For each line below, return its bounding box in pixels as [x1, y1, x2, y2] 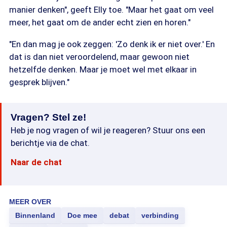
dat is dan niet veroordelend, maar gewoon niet [9, 52, 190, 62]
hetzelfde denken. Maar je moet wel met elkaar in [9, 64, 197, 74]
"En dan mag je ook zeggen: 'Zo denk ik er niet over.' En [9, 39, 215, 49]
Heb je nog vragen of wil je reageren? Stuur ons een [11, 125, 205, 135]
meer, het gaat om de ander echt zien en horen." [9, 17, 191, 27]
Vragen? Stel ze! [11, 112, 86, 123]
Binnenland [15, 211, 55, 219]
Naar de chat [11, 157, 62, 167]
